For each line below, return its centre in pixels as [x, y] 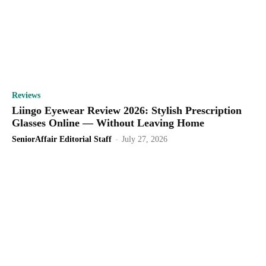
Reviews [26, 95]
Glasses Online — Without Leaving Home [108, 123]
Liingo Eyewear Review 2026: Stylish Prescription [127, 110]
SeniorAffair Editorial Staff [62, 139]
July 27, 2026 [145, 139]
